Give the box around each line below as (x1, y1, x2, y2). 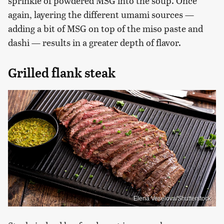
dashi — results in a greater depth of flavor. (8, 35, 181, 48)
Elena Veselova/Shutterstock (133, 195, 211, 202)
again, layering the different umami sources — (8, 7, 194, 20)
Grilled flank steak (8, 65, 115, 80)
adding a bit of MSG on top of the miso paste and (8, 21, 203, 34)
